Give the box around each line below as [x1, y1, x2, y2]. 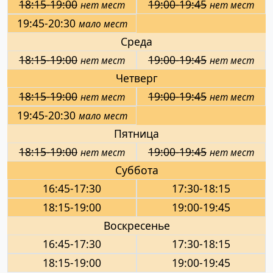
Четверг [115, 70, 158, 85]
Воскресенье [103, 218, 170, 233]
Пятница [114, 126, 159, 141]
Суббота [115, 162, 158, 177]
